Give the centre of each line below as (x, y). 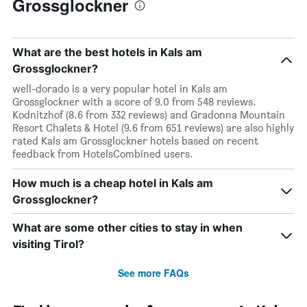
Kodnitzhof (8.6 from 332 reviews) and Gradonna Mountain (149, 114)
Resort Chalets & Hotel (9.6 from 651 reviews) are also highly (153, 127)
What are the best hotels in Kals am (107, 52)
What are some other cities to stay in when (127, 227)
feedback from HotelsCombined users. (103, 153)
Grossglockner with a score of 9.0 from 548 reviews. (134, 101)
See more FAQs (153, 272)
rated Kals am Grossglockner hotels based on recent (135, 140)
